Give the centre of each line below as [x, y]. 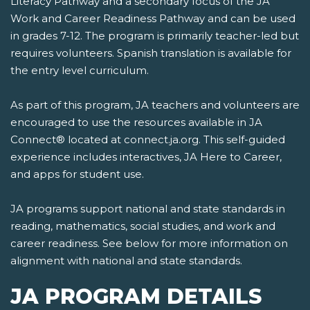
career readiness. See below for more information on [149, 244]
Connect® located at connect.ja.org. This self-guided [148, 140]
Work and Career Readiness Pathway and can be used [153, 19]
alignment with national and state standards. [126, 261]
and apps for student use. [77, 174]
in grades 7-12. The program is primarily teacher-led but [155, 36]
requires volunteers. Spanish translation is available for [151, 53]
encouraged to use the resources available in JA [136, 122]
